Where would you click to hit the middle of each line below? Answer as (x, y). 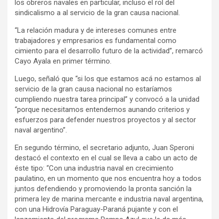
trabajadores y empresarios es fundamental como (96, 41)
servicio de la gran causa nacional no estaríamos (93, 89)
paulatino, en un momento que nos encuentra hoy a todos (108, 179)
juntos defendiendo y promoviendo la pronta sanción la (103, 189)
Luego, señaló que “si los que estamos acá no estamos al (108, 79)
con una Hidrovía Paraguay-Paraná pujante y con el (96, 209)
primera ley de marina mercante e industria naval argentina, (109, 199)
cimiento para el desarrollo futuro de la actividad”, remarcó (109, 51)
